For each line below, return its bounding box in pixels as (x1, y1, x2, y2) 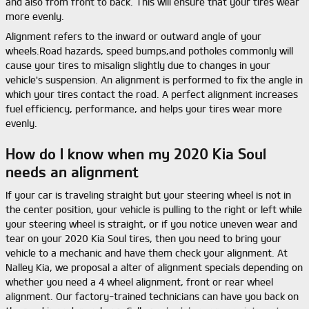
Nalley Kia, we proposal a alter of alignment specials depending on (6, 262, 303, 273)
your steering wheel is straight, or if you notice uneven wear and (6, 219, 297, 230)
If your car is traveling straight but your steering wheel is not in (6, 190, 291, 201)
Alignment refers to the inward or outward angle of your (6, 30, 261, 42)
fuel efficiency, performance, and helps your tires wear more (6, 103, 282, 114)
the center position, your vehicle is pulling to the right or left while (6, 204, 302, 215)
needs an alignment (6, 163, 139, 180)
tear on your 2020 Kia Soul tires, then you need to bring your (6, 233, 281, 244)
